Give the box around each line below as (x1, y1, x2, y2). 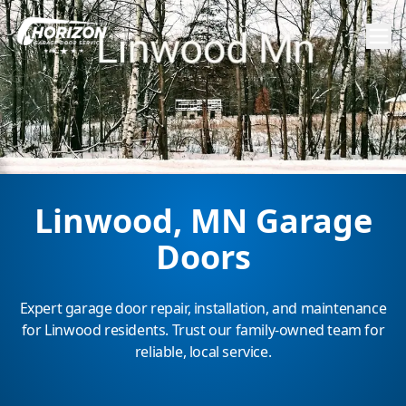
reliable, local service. (134, 342, 272, 362)
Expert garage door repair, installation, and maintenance (19, 298, 387, 318)
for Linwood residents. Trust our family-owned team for (21, 320, 385, 340)
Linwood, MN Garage (34, 198, 372, 243)
